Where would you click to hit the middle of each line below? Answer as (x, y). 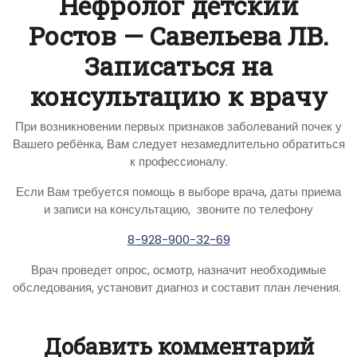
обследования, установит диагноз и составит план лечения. (178, 287)
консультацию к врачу (178, 96)
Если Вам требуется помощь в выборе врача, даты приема (178, 191)
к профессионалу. (178, 161)
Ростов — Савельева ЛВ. (178, 35)
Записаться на (178, 65)
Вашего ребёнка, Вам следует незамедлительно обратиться (178, 143)
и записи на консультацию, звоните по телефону (178, 209)
